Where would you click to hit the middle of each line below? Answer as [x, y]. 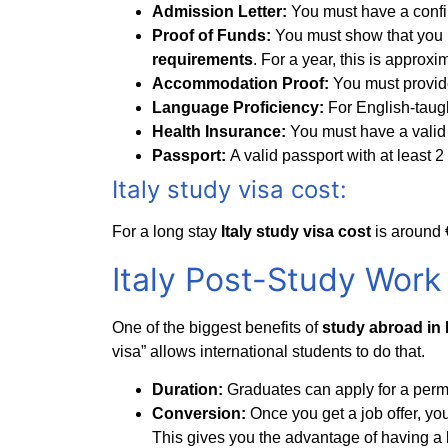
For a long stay [166, 232]
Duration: [189, 389]
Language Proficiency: [240, 108]
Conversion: [201, 413]
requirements [202, 60]
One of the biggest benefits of [217, 327]
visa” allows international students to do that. [268, 351]
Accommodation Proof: [242, 84]
